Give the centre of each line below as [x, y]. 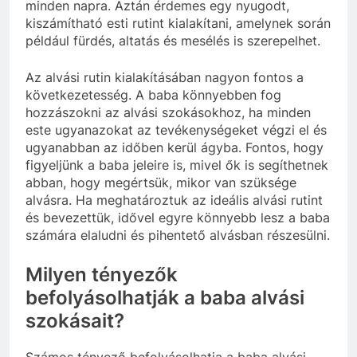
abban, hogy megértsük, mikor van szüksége [161, 182]
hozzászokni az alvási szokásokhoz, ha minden [168, 112]
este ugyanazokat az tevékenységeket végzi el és [176, 129]
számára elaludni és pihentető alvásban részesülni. [178, 235]
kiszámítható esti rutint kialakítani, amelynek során [178, 23]
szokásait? [75, 320]
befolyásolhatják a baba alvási [165, 297]
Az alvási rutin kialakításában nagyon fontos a [165, 77]
